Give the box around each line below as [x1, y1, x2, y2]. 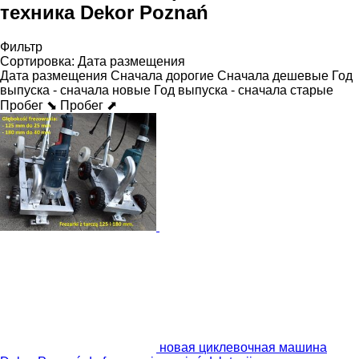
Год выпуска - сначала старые [154, 83, 333, 97]
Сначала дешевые [217, 68, 329, 83]
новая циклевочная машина [159, 340, 327, 354]
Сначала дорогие [111, 68, 214, 83]
